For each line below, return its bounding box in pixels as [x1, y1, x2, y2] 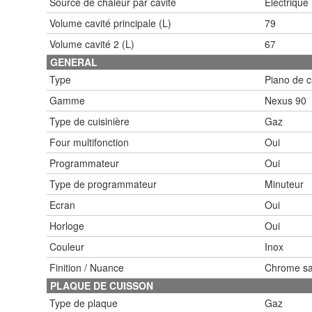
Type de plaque [49, 295, 118, 310]
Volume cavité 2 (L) [49, 36, 134, 51]
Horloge [49, 218, 84, 233]
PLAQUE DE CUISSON [50, 278, 153, 292]
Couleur [49, 239, 84, 253]
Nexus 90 [265, 93, 306, 107]
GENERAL [50, 54, 97, 69]
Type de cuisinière [49, 114, 130, 128]
